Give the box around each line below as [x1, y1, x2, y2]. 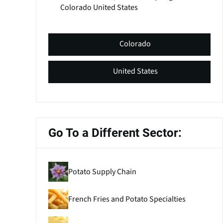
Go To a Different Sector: [48, 126, 182, 140]
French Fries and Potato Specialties [68, 193, 186, 205]
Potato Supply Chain [68, 166, 136, 177]
